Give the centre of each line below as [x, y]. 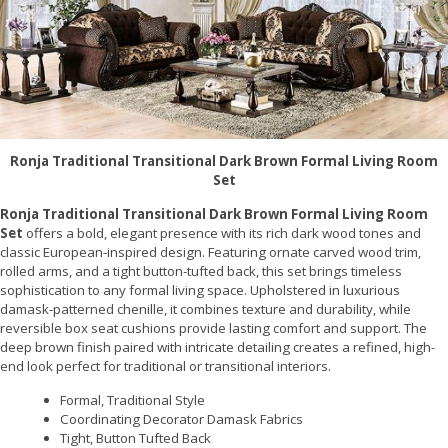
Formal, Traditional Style [132, 400]
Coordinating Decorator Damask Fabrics [181, 419]
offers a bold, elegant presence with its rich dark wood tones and [222, 233]
